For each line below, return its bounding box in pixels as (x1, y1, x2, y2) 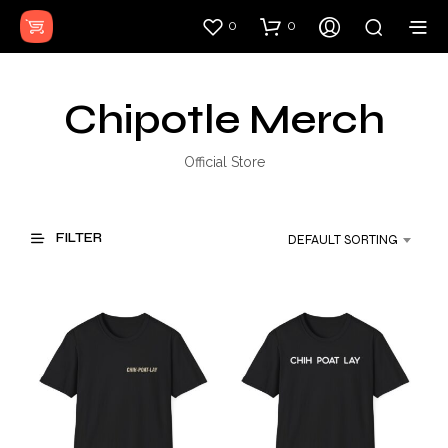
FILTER (53, 230, 102, 247)
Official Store (183, 154, 265, 170)
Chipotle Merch (63, 95, 385, 144)
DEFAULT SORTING (288, 231, 398, 248)
